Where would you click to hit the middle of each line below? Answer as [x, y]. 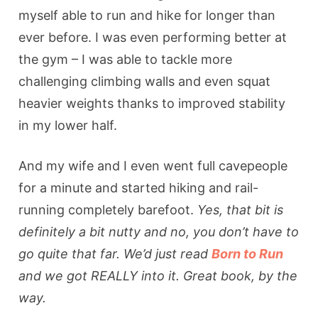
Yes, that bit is [241, 209]
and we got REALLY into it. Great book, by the [158, 275]
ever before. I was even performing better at [153, 37]
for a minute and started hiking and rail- [139, 187]
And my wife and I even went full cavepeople [153, 165]
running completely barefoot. [108, 209]
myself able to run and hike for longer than [147, 15]
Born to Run [248, 253]
